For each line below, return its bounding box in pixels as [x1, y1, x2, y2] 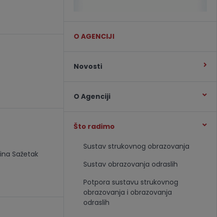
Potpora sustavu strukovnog [83, 177, 178, 187]
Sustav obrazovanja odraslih [83, 159, 178, 169]
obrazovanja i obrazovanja [83, 187, 172, 197]
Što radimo [73, 121, 115, 131]
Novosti [73, 61, 102, 71]
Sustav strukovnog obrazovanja [83, 141, 189, 151]
